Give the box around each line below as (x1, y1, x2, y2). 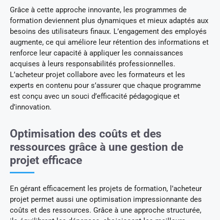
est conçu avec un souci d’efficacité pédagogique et (10, 91, 180, 101)
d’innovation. (10, 102, 52, 111)
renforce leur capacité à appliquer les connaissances (10, 48, 183, 57)
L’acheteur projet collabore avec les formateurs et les (10, 70, 185, 79)
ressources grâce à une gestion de (10, 140, 183, 154)
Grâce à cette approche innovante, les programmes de (10, 5, 187, 14)
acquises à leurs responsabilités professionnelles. (10, 59, 175, 68)
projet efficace (10, 153, 82, 167)
